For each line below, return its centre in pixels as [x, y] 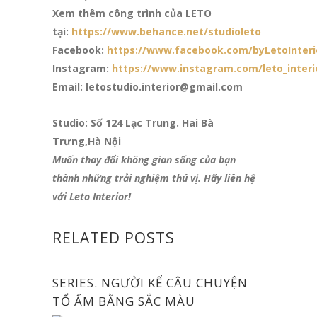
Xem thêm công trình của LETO [132, 13]
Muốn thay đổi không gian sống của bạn [144, 159]
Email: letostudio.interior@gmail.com [148, 86]
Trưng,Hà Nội [87, 141]
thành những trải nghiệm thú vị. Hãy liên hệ [154, 178]
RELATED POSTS [114, 237]
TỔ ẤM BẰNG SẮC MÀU [124, 301]
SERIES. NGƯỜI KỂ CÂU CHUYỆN [150, 282]
